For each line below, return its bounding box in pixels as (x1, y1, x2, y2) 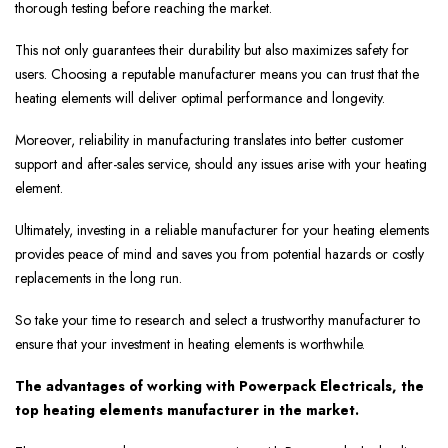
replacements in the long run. (15, 268, 182, 289)
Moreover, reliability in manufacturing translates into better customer (15, 130, 404, 151)
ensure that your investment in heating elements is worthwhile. (15, 334, 365, 355)
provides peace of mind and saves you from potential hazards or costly (15, 244, 424, 265)
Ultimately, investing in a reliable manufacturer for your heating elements (15, 220, 429, 241)
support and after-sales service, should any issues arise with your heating (15, 154, 427, 175)
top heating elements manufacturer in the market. (15, 400, 359, 421)
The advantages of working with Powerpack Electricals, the (15, 376, 424, 397)
